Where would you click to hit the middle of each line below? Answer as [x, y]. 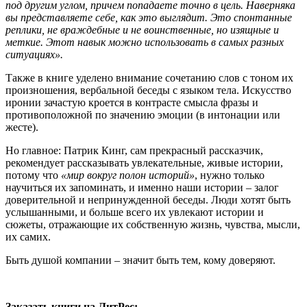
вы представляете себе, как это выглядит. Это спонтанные [149, 18]
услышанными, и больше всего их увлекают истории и [135, 212]
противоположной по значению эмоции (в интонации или [143, 115]
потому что [33, 175]
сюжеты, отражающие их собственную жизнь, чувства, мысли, [153, 225]
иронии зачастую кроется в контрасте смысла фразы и [132, 103]
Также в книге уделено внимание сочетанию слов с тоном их [149, 78]
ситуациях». [34, 55]
